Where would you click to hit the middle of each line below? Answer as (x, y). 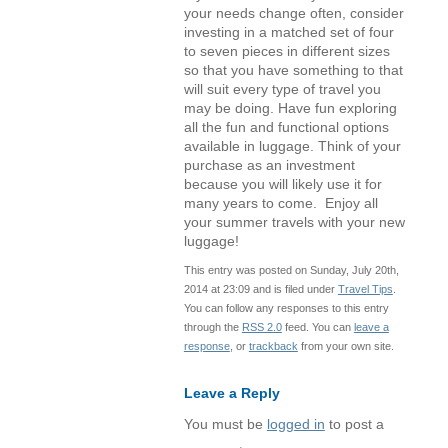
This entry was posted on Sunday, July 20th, (291, 269)
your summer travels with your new (294, 222)
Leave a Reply (231, 393)
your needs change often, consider (293, 13)
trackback (273, 345)
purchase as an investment (269, 165)
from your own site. (345, 345)
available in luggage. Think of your (292, 146)
